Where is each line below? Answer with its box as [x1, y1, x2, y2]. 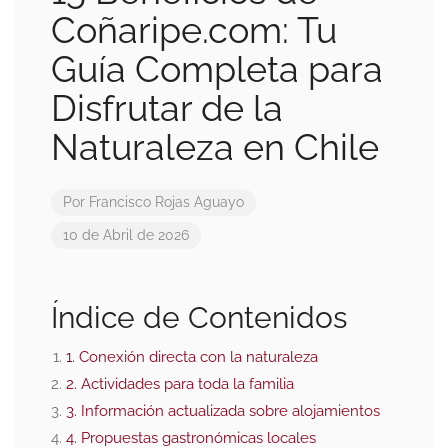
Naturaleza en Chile [51, 125, 379, 168]
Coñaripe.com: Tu [51, 8, 337, 51]
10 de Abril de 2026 [63, 226, 189, 243]
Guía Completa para [51, 47, 383, 90]
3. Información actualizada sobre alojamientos [66, 401, 380, 420]
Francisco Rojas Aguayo [89, 193, 244, 210]
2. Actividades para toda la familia [66, 374, 294, 393]
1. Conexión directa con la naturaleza [66, 347, 318, 366]
